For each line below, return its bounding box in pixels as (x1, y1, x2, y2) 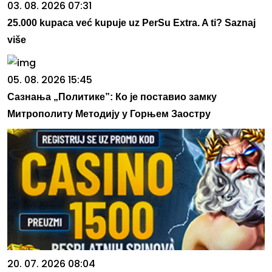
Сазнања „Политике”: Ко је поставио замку (7, 91, 217, 102)
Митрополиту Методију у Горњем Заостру (7, 108, 211, 119)
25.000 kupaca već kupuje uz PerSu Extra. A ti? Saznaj (7, 17, 256, 28)
